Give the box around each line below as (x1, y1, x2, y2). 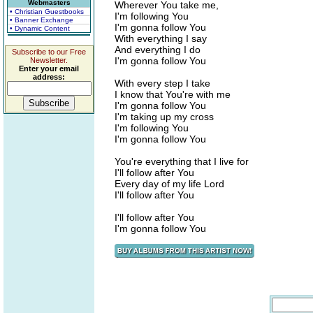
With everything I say (115, 33, 207, 44)
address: (33, 73, 65, 81)
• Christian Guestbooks (10, 8, 84, 15)
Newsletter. (30, 56, 68, 64)
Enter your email (19, 64, 79, 73)
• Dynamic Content (10, 24, 70, 32)
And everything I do (115, 44, 201, 55)
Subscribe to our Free (12, 48, 86, 56)
